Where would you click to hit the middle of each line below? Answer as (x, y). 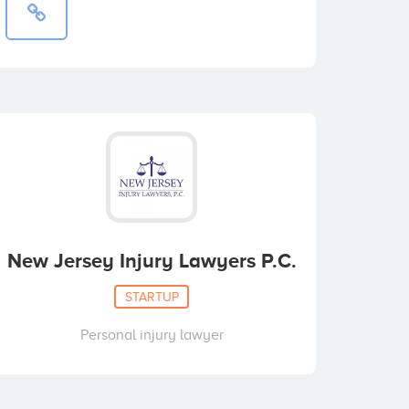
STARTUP (152, 296)
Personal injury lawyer (152, 335)
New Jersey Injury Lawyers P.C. (152, 261)
